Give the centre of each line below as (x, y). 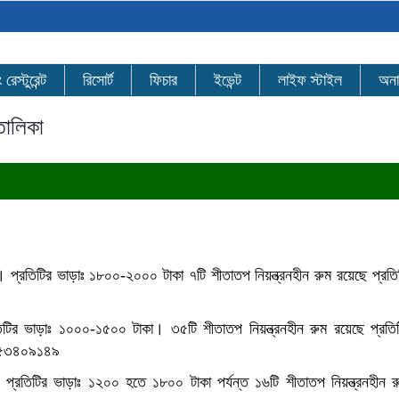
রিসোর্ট (98, 80)
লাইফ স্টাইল (310, 80)
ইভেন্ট (228, 80)
